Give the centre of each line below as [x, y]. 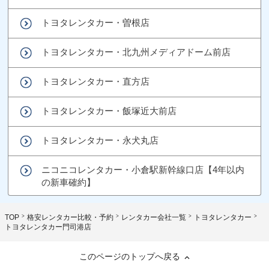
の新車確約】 [69, 182]
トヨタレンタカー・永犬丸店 [100, 140]
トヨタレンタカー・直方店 [96, 81]
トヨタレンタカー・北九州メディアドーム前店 [136, 52]
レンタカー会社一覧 [154, 217]
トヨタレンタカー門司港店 [48, 227]
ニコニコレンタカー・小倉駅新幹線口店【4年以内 [143, 169]
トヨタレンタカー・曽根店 [96, 22]
